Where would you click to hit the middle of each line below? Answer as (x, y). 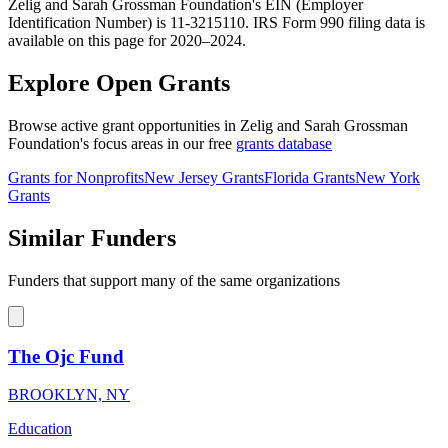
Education (40, 429)
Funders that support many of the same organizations (174, 280)
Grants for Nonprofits (76, 178)
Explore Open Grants (119, 83)
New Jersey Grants (204, 178)
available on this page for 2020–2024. (127, 41)
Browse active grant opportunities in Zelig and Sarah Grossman (208, 126)
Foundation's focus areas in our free (122, 144)
